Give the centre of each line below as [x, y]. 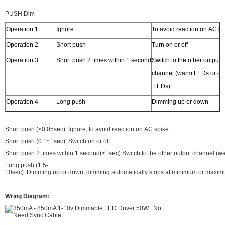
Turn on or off [170, 44]
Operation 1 [22, 29]
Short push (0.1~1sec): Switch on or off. [58, 141]
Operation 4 [22, 102]
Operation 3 [22, 60]
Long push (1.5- [27, 165]
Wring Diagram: [27, 196]
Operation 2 [22, 44]
